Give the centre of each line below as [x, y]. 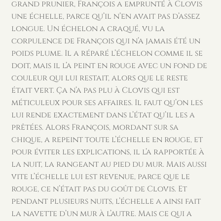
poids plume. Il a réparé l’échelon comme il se [107, 54]
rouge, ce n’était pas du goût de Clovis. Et [99, 189]
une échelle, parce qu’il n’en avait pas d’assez [106, 17]
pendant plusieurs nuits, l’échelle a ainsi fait [106, 202]
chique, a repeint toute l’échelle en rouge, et [107, 140]
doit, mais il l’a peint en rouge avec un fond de [109, 66]
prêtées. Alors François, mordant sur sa [95, 128]
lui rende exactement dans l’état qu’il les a [103, 115]
